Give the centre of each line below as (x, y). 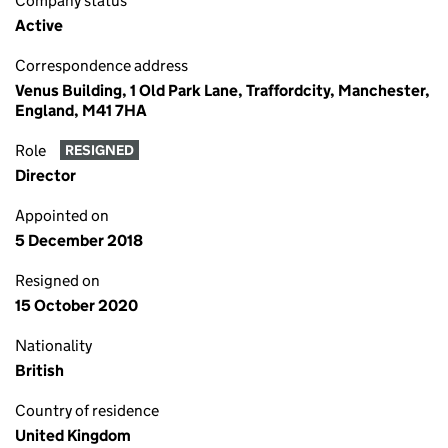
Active (39, 25)
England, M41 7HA (81, 110)
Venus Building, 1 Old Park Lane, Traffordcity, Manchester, (222, 90)
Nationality (53, 345)
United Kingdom (73, 435)
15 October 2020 (76, 305)
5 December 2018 (79, 240)
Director (45, 175)
